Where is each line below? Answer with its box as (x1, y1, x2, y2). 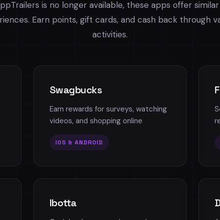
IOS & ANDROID (55, 138, 103, 146)
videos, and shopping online (49, 116, 142, 126)
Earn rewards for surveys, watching (49, 104, 167, 114)
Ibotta (49, 196, 77, 209)
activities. (92, 29, 128, 40)
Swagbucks (49, 83, 102, 96)
